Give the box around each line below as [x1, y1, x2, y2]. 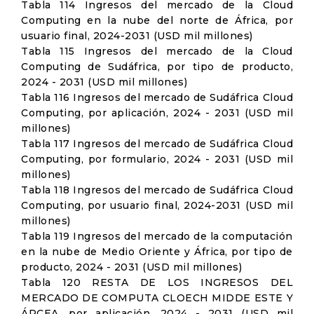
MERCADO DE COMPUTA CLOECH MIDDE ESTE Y [21, 292, 293, 304]
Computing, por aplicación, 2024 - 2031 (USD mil [21, 107, 293, 119]
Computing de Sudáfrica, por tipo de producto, [21, 60, 293, 73]
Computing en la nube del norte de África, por [21, 14, 293, 27]
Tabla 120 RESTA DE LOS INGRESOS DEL [21, 276, 293, 289]
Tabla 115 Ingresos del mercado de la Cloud [21, 45, 293, 57]
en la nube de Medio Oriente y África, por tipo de [21, 245, 293, 258]
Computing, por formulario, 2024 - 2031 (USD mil [21, 153, 293, 165]
